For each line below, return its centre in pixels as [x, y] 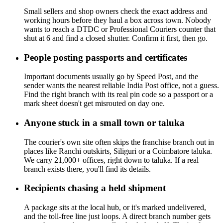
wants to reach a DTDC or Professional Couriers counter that [120, 29]
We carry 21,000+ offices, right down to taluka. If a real [111, 160]
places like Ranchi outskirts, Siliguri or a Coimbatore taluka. [118, 151]
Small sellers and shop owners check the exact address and [116, 11]
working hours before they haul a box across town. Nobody [117, 20]
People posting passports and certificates [106, 57]
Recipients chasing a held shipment [95, 188]
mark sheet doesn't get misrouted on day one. [94, 104]
